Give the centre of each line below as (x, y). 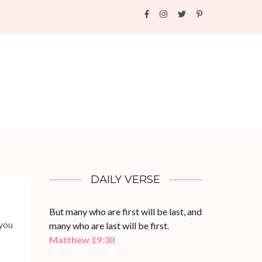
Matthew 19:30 (82, 239)
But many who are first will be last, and (125, 211)
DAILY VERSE (126, 180)
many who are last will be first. (109, 225)
